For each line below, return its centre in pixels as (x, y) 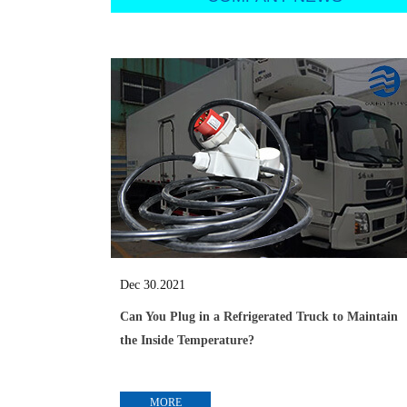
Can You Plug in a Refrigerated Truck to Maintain (259, 317)
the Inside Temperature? (187, 340)
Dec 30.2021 (153, 285)
